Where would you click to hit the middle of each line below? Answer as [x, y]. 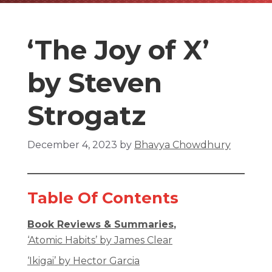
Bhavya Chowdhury [182, 145]
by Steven [95, 83]
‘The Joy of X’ [118, 50]
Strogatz [87, 115]
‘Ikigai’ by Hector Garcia [83, 261]
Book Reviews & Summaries [100, 224]
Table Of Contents [103, 198]
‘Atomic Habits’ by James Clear [100, 240]
